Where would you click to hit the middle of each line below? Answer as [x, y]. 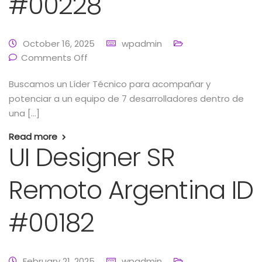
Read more [33, 137]
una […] [24, 113]
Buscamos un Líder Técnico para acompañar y [110, 84]
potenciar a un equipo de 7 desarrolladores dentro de [126, 99]
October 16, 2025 [59, 44]
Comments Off [54, 58]
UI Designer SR [92, 157]
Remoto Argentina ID [131, 190]
